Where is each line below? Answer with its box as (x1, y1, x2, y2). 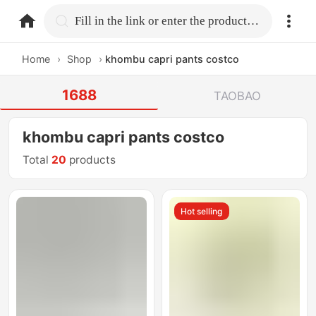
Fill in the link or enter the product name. (247, 13, 260, 28)
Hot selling (181, 205, 223, 217)
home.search (74, 13, 147, 28)
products (66, 153, 116, 167)
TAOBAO (213, 88, 261, 103)
